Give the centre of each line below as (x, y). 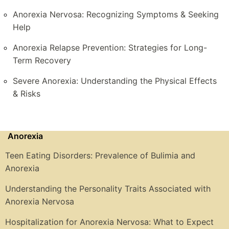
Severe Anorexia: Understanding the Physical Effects (115, 81)
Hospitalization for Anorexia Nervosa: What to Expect (109, 222)
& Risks (27, 94)
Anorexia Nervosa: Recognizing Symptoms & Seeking (116, 15)
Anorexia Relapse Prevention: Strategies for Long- (110, 48)
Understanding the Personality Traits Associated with (108, 189)
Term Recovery (42, 61)
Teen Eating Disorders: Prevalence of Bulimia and (100, 156)
